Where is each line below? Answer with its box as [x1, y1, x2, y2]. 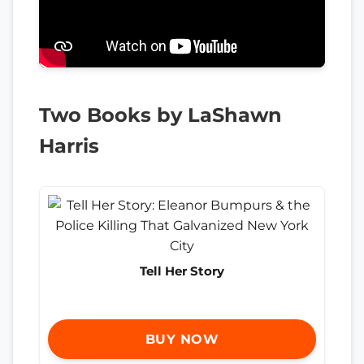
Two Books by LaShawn [39, 102, 282, 127]
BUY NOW [145, 331, 219, 348]
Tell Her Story [140, 262, 224, 279]
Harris [39, 133, 99, 158]
